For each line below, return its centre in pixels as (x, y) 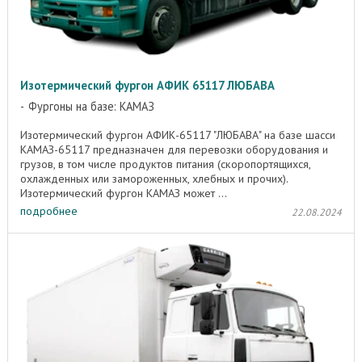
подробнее (49, 211)
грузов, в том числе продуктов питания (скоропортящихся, (165, 164)
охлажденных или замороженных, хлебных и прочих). (154, 178)
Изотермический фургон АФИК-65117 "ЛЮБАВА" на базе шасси (178, 135)
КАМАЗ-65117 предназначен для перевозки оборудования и (174, 149)
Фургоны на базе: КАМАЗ (91, 106)
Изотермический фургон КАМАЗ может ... (124, 193)
